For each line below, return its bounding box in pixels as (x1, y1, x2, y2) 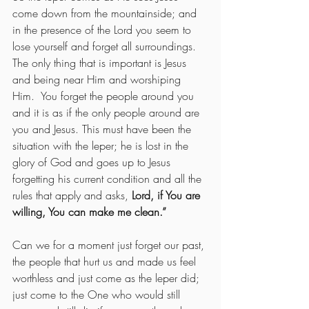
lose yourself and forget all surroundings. (12, 38, 203, 54)
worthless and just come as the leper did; (12, 270, 203, 286)
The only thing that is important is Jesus (12, 54, 190, 70)
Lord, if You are (132, 187, 203, 203)
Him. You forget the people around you (12, 88, 197, 103)
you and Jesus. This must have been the (12, 121, 195, 137)
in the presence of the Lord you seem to (12, 21, 195, 37)
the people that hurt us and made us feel (12, 253, 199, 269)
